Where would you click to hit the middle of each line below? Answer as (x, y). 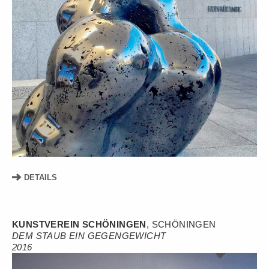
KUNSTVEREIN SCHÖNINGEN (79, 225)
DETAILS (39, 178)
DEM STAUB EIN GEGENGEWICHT (89, 236)
